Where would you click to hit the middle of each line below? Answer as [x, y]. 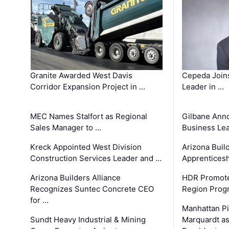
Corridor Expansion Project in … [88, 87]
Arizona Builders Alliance [76, 178]
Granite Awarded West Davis [82, 76]
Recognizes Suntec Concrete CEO [92, 189]
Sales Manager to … [66, 128]
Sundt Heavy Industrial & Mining [88, 220]
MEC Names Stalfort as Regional [89, 117]
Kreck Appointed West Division [86, 147]
